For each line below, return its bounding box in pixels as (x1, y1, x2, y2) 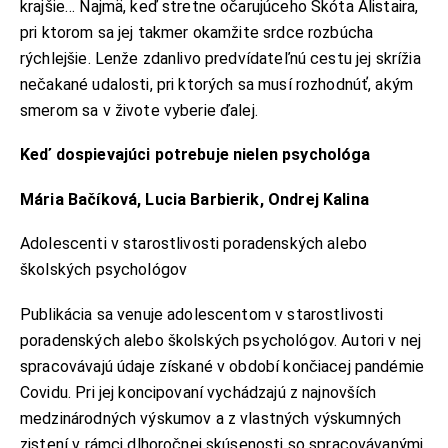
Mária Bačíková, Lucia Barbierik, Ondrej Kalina (20, 189, 374, 209)
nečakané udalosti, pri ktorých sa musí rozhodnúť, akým (20, 74, 414, 94)
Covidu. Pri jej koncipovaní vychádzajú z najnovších (20, 382, 377, 402)
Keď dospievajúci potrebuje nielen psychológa (20, 145, 375, 165)
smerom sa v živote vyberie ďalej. (20, 100, 263, 120)
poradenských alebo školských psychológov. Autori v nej (20, 330, 422, 350)
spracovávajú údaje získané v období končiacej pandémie (20, 356, 425, 376)
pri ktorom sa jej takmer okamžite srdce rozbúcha (20, 22, 374, 42)
